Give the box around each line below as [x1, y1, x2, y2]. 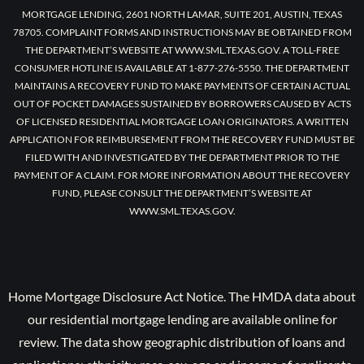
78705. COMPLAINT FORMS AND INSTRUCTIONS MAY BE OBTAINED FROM [12, 26, 352, 39]
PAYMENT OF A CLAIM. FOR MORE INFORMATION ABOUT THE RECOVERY [14, 169, 350, 182]
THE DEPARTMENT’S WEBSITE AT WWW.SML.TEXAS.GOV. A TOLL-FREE [24, 44, 340, 57]
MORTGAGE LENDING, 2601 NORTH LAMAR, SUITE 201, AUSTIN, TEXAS [22, 8, 342, 21]
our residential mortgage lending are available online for [27, 311, 337, 327]
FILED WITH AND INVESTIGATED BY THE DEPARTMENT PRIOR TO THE [24, 151, 340, 164]
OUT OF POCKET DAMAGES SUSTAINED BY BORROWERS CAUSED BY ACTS [13, 97, 351, 110]
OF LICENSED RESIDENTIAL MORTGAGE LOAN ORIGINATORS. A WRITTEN [15, 115, 349, 128]
